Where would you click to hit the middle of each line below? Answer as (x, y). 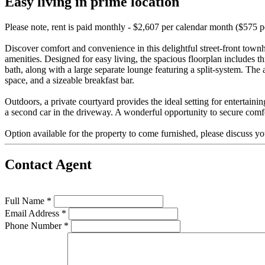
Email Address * (35, 213)
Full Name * (28, 201)
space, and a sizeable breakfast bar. (70, 80)
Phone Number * (37, 225)
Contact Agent (48, 164)
